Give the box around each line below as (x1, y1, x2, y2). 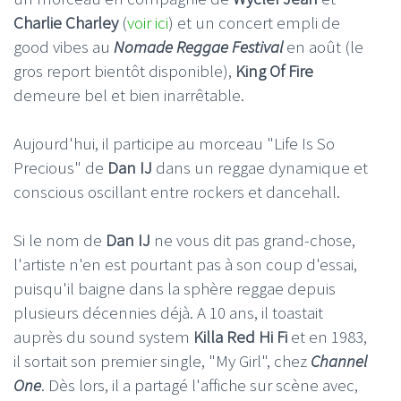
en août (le (283, 36, 363, 57)
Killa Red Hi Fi (193, 325, 287, 347)
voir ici (127, 12, 168, 33)
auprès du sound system (13, 325, 193, 347)
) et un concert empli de (168, 12, 340, 33)
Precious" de (13, 156, 107, 178)
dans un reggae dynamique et (152, 156, 368, 178)
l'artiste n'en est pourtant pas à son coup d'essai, (13, 252, 357, 275)
